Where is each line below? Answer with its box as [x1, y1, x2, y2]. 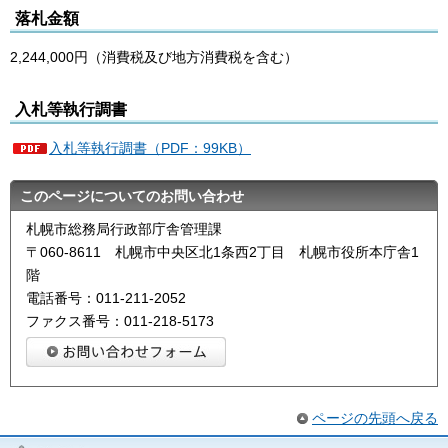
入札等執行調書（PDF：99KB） [49, 140, 251, 157]
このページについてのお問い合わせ [20, 188, 244, 205]
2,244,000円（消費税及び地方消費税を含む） [10, 49, 298, 66]
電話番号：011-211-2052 [26, 290, 186, 307]
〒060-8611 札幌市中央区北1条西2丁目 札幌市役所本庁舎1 [26, 244, 419, 261]
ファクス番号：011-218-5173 [26, 313, 214, 330]
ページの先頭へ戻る [312, 409, 438, 426]
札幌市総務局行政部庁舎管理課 [26, 221, 222, 238]
